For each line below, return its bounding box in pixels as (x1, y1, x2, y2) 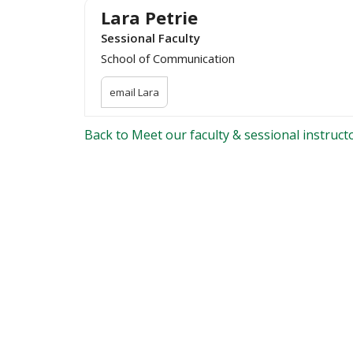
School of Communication (101, 50, 235, 66)
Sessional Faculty (101, 30, 200, 46)
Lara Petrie (101, 6, 198, 29)
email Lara (110, 85, 159, 99)
